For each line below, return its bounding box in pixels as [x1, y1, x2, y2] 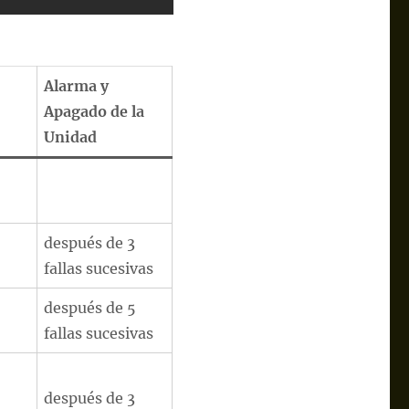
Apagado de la [44, 102, 145, 121]
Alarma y [44, 77, 110, 95]
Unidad [44, 128, 98, 146]
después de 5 [44, 299, 137, 317]
